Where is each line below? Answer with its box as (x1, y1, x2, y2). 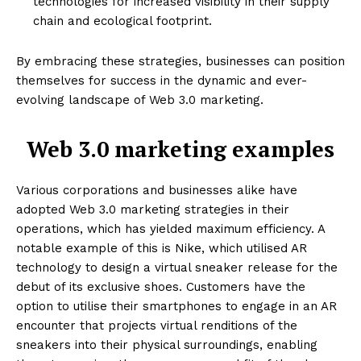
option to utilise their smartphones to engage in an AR (16, 299, 337, 314)
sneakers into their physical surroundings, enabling (16, 338, 317, 353)
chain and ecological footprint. (33, 14, 212, 29)
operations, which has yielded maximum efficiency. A (16, 222, 325, 237)
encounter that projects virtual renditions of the (16, 318, 297, 334)
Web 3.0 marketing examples (27, 135, 334, 164)
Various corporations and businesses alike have (16, 183, 297, 198)
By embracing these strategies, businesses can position (16, 54, 345, 69)
